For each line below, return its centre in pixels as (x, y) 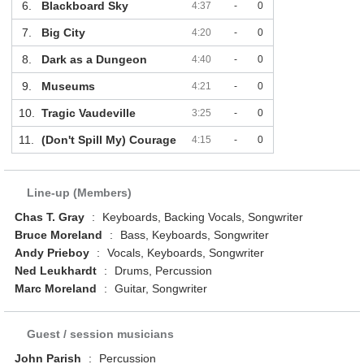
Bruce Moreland (59, 235)
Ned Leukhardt (56, 271)
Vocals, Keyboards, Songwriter (184, 253)
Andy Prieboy (52, 253)
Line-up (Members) (80, 193)
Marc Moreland (56, 289)
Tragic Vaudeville (88, 113)
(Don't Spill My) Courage (108, 140)
